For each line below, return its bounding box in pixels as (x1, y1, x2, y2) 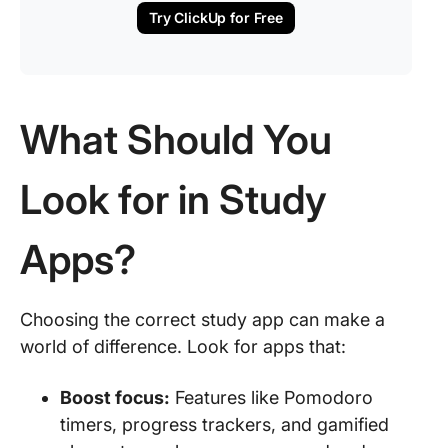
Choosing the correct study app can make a (20, 309, 385, 330)
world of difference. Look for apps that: (20, 336, 346, 357)
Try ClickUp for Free (148, 9, 283, 26)
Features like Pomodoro (170, 387, 373, 408)
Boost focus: (60, 387, 170, 408)
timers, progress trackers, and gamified (60, 414, 389, 435)
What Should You (20, 115, 332, 164)
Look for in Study (20, 175, 327, 224)
